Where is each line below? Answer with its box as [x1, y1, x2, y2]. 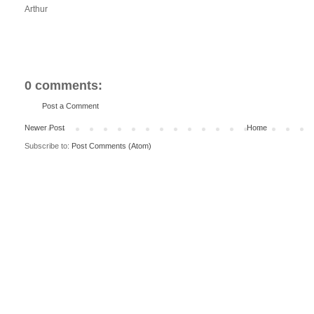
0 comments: [25, 78, 102, 93]
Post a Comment [42, 101, 99, 110]
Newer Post [25, 123, 64, 132]
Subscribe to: [25, 142, 71, 151]
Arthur [25, 4, 48, 14]
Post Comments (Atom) [71, 142, 151, 151]
